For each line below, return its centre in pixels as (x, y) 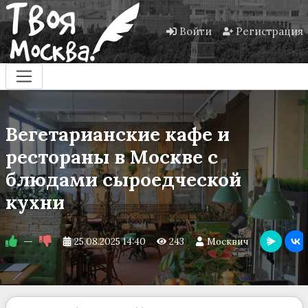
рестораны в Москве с (111, 157)
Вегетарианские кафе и (117, 134)
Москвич (228, 242)
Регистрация (269, 31)
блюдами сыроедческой (123, 180)
